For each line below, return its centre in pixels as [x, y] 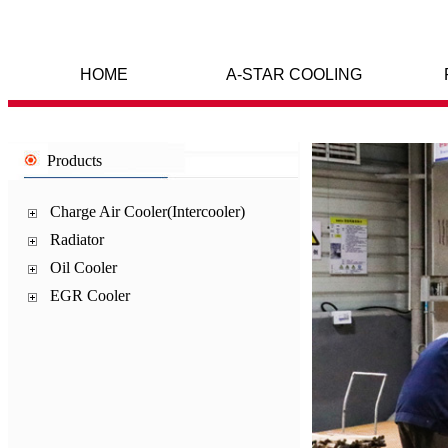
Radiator [77, 239]
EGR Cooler [90, 295]
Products [74, 160]
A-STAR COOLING [294, 74]
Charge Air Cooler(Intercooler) [147, 211]
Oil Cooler [83, 267]
